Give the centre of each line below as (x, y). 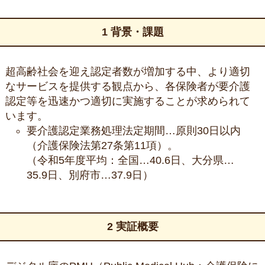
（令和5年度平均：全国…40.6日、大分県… (130, 161)
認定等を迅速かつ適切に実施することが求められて (127, 101)
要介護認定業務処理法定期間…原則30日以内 (134, 131)
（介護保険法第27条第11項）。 (102, 146)
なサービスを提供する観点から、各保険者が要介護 (127, 87)
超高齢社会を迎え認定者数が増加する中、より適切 (127, 72)
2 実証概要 (132, 227)
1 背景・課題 (132, 32)
